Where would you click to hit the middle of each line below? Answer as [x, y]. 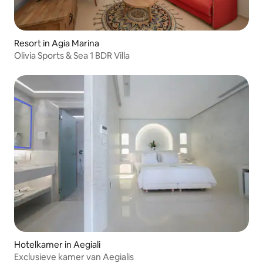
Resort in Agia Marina [57, 43]
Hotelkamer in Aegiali [57, 245]
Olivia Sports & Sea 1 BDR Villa [72, 56]
